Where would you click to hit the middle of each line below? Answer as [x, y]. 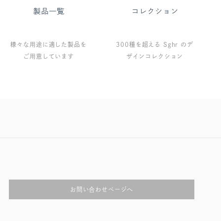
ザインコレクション [155, 56]
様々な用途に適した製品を [49, 45]
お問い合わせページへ [102, 190]
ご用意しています [49, 56]
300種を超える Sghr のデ [155, 45]
